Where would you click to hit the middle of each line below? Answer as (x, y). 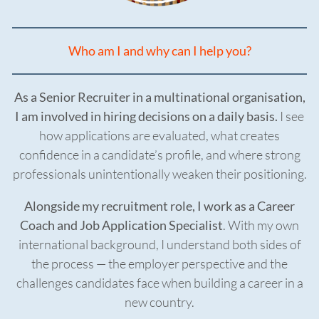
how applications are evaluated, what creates (159, 136)
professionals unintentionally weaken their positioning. (159, 174)
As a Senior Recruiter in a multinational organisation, (159, 97)
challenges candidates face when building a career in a (159, 283)
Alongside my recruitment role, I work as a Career (159, 206)
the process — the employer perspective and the (159, 264)
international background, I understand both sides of (159, 245)
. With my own (261, 225)
